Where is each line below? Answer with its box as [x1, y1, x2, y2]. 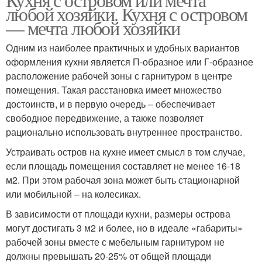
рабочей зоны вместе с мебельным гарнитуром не [6, 235, 225, 249]
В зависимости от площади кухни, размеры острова [6, 206, 230, 220]
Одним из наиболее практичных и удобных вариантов [6, 40, 240, 54]
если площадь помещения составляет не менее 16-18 [6, 158, 240, 173]
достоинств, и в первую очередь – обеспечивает [6, 96, 215, 111]
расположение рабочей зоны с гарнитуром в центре [6, 68, 232, 82]
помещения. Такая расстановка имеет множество [6, 82, 222, 96]
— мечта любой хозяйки [6, 15, 180, 40]
